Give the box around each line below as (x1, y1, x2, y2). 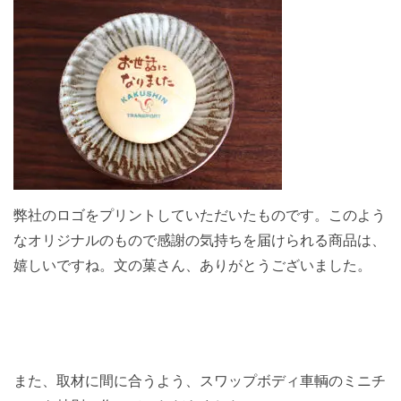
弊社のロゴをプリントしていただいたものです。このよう (13, 208, 386, 224)
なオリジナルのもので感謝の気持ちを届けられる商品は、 (13, 233, 386, 249)
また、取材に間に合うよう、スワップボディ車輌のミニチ (13, 373, 386, 389)
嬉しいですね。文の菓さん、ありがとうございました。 (13, 258, 371, 274)
